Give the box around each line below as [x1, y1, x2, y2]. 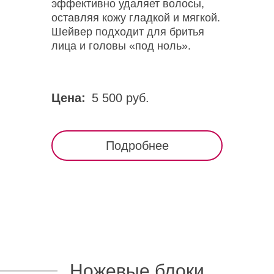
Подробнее [105, 139, 169, 152]
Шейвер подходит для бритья [51, 26, 204, 38]
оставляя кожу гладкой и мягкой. [51, 12, 220, 24]
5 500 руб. [92, 91, 149, 105]
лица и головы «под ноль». [51, 40, 191, 52]
